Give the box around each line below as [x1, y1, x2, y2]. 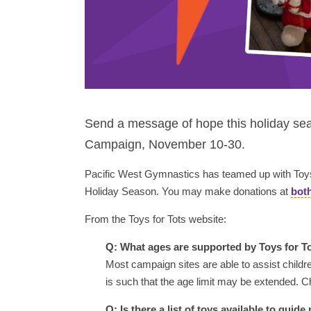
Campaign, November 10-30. [85, 137, 245, 151]
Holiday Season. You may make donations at [85, 185, 291, 197]
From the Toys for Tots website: [85, 213, 226, 225]
